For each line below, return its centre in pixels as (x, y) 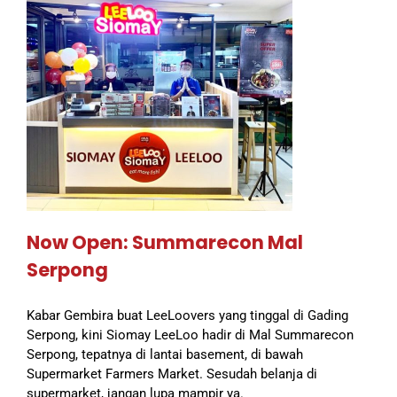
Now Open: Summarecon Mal (165, 243)
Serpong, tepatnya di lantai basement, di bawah (165, 355)
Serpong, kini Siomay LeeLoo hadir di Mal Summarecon (190, 335)
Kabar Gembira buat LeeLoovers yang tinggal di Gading (187, 316)
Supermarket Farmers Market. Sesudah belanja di (172, 374)
